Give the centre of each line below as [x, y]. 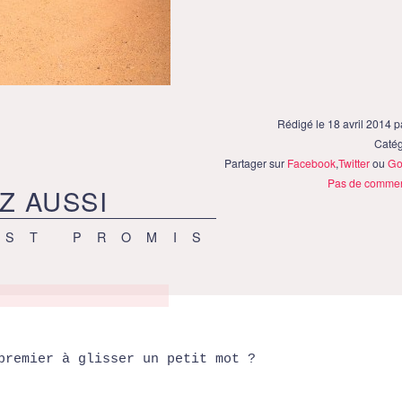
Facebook [312, 163]
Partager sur [256, 163]
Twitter [354, 163]
